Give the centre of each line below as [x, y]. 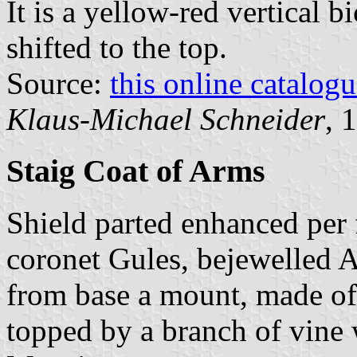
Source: [58, 84]
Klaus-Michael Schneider [166, 120]
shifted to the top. [117, 48]
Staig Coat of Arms [136, 171]
